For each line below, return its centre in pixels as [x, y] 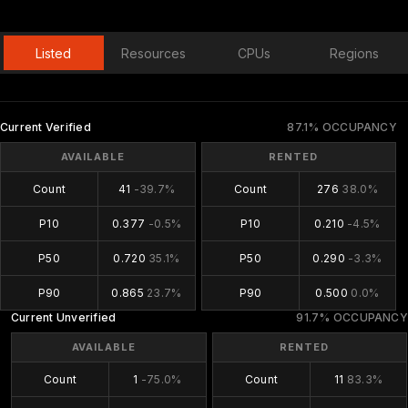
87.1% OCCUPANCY [342, 127]
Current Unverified [64, 317]
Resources [154, 53]
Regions [354, 53]
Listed [54, 53]
